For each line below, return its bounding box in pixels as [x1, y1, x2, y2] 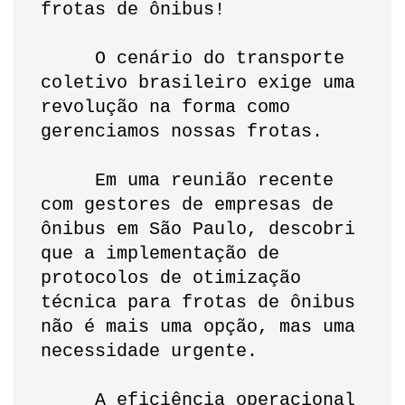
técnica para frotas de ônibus [41, 292, 355, 314]
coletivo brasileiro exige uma [41, 72, 355, 94]
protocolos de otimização [41, 268, 301, 289]
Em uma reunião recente [41, 170, 95, 192]
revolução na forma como [41, 97, 290, 118]
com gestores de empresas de [41, 194, 334, 216]
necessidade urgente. [41, 341, 258, 363]
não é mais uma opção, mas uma [41, 316, 355, 338]
